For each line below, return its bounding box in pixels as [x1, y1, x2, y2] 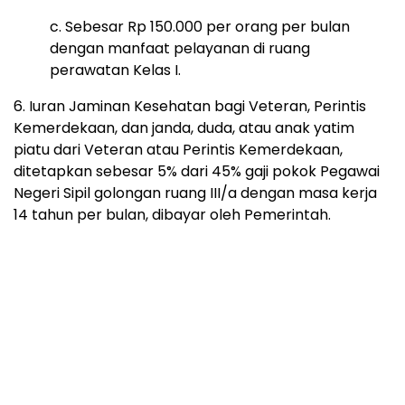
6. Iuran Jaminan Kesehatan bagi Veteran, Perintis [14, 95, 366, 117]
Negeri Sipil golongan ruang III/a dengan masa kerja [14, 182, 377, 203]
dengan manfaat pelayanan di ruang [50, 37, 310, 59]
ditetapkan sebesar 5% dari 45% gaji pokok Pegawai [14, 160, 380, 182]
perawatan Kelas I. [50, 59, 181, 80]
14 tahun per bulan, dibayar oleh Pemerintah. [14, 203, 331, 225]
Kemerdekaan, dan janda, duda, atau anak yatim [14, 117, 354, 138]
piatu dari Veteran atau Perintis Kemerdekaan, [14, 138, 343, 160]
